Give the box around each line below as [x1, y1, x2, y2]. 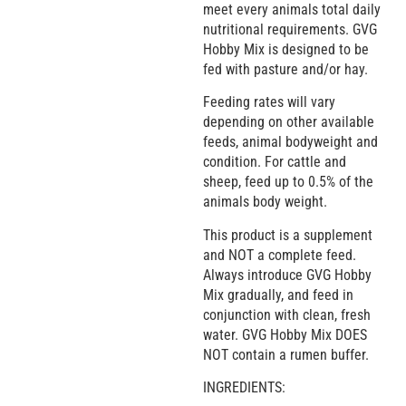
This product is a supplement [203, 226, 372, 244]
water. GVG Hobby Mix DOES [203, 325, 367, 343]
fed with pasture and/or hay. [203, 60, 368, 78]
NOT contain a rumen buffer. [203, 345, 369, 363]
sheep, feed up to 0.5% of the [203, 173, 373, 191]
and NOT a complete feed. [203, 246, 356, 264]
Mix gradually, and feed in [203, 285, 353, 304]
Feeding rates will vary [203, 93, 335, 111]
